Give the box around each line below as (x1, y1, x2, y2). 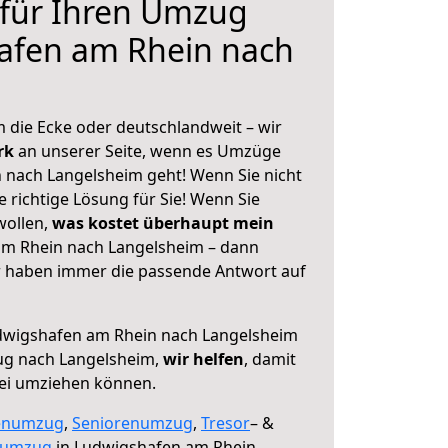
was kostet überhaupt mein (52, 212, 274, 234)
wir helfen (163, 348, 244, 370)
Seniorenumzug (72, 412, 193, 434)
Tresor (201, 412, 250, 434)
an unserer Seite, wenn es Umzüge (18, 140, 281, 162)
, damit (244, 348, 296, 370)
